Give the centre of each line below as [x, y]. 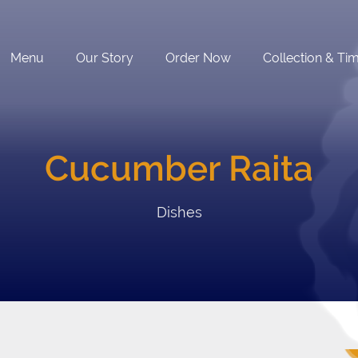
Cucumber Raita [179, 168]
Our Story [105, 58]
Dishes [179, 212]
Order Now [198, 58]
